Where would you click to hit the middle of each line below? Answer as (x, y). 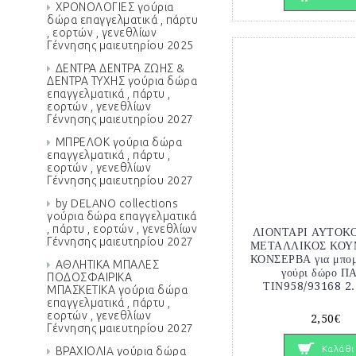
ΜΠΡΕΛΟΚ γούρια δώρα (118, 142)
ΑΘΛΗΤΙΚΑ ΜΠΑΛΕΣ (107, 265)
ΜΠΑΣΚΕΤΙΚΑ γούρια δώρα (117, 290)
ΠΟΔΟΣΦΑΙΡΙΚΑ (89, 277)
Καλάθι (338, 349)
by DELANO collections (116, 203)
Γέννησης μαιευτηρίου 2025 (120, 45)
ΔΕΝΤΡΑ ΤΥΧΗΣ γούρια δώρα (122, 81)
